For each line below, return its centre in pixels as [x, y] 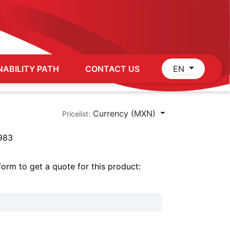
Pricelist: [76, 113]
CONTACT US [113, 69]
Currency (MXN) [124, 113]
